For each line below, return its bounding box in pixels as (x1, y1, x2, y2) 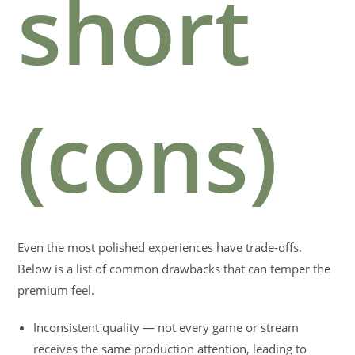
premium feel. (17, 282, 95, 298)
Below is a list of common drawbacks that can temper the (17, 261, 331, 277)
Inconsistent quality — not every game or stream (33, 319, 300, 335)
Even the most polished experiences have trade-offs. (17, 239, 303, 255)
